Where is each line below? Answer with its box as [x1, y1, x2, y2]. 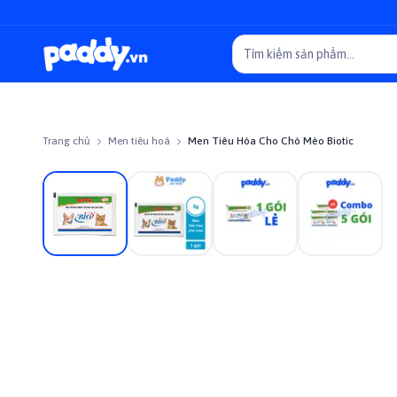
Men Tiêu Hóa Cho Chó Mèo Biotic [188, 135, 354, 147]
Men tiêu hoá [108, 135, 170, 147]
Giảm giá [68, 183, 111, 196]
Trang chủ [43, 135, 90, 147]
